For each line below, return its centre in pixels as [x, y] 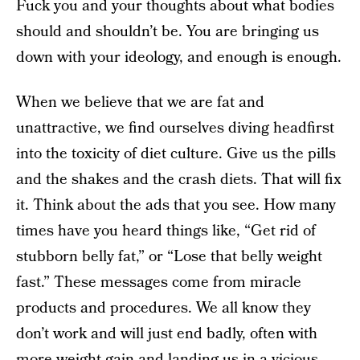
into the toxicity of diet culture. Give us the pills [176, 154]
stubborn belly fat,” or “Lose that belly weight [169, 257]
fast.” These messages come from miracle [159, 282]
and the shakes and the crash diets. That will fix [179, 180]
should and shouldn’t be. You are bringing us [168, 32]
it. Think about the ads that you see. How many [176, 205]
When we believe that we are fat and [140, 102]
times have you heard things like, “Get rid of [166, 231]
